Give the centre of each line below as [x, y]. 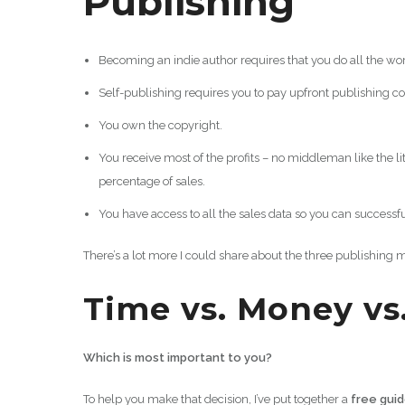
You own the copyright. [160, 125]
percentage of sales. [151, 181]
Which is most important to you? [178, 357]
